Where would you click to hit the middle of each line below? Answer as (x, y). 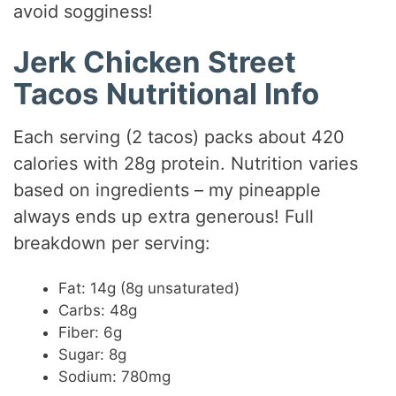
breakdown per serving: (112, 244)
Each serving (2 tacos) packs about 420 (179, 137)
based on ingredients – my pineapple (168, 190)
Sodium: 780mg (115, 377)
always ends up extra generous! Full (164, 217)
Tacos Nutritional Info (167, 93)
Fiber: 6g (91, 333)
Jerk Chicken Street (155, 61)
